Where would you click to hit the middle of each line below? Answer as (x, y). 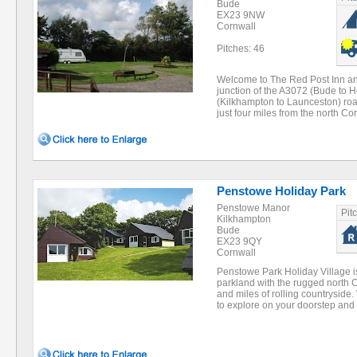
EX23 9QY (239, 241)
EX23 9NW (241, 15)
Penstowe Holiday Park (281, 191)
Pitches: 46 (241, 49)
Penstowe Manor (253, 208)
